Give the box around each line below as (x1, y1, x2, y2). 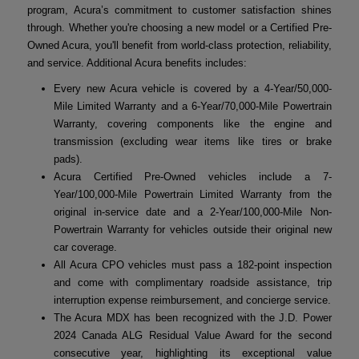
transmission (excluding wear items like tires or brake (53, 135, 332, 148)
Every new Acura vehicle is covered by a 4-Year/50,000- (53, 83, 332, 95)
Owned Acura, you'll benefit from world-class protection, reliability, (27, 39, 332, 52)
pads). (53, 153, 83, 166)
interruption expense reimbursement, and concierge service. (53, 294, 331, 307)
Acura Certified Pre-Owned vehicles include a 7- (53, 171, 332, 184)
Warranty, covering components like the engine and (53, 118, 332, 131)
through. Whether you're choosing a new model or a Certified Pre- (27, 22, 332, 34)
